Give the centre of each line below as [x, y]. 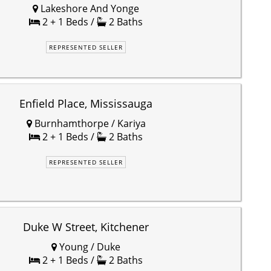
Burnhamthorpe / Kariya [89, 123]
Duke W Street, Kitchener [86, 227]
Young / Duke [89, 247]
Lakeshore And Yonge [89, 8]
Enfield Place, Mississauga [86, 103]
